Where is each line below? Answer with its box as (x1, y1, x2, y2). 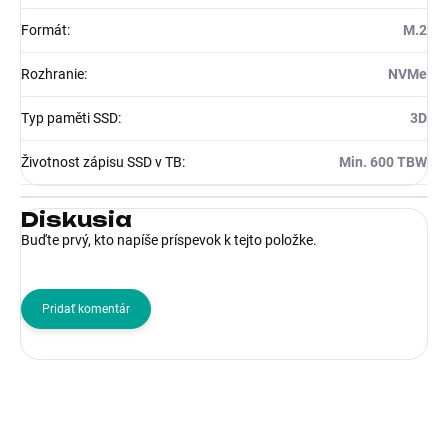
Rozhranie (21, 65, 84, 82)
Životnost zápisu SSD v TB (21, 153, 182, 170)
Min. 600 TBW (339, 153, 427, 170)
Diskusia (21, 206, 132, 232)
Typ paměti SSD (21, 109, 118, 126)
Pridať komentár (42, 301, 130, 316)
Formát (21, 21, 67, 38)
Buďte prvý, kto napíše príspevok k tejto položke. (21, 231, 317, 248)
